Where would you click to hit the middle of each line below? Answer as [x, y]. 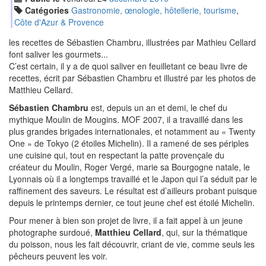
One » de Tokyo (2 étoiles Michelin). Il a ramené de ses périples [129, 143]
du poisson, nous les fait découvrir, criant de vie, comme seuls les [132, 244]
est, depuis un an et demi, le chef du [158, 107]
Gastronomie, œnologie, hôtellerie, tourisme [153, 10]
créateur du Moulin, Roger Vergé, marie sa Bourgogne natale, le [129, 167]
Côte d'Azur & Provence [59, 22]
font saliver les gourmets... [58, 54]
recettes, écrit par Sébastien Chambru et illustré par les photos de [132, 78]
